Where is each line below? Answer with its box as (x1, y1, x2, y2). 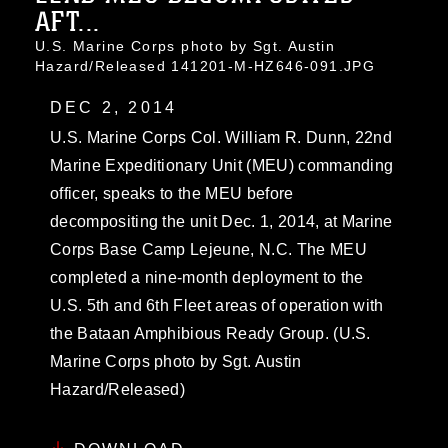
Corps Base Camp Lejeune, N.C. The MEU (50, 240, 367, 258)
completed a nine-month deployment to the (50, 268, 364, 286)
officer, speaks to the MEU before (50, 184, 294, 202)
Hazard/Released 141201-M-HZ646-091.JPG (35, 57, 376, 74)
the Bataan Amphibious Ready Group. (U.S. (50, 324, 371, 342)
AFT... (35, 4, 101, 39)
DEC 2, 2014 (50, 98, 178, 116)
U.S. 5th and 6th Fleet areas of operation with (50, 296, 384, 314)
